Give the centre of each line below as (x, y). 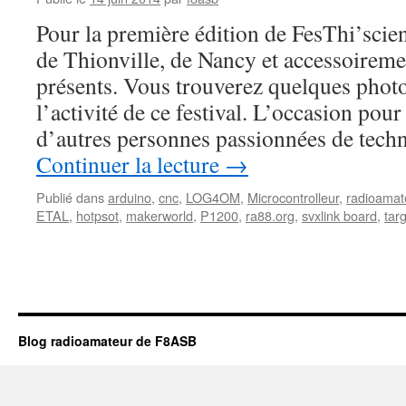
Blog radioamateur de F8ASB (107, 341)
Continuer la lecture (130, 164)
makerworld (159, 215)
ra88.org (270, 215)
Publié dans (70, 197)
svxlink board (339, 215)
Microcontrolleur (293, 197)
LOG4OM (213, 197)
